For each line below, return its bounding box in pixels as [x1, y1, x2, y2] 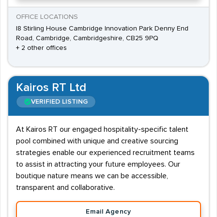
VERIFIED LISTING [31, 98, 88, 105]
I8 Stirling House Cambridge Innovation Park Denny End [16, 25, 188, 32]
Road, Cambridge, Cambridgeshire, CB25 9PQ [16, 35, 158, 42]
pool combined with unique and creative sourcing [16, 137, 178, 145]
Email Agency [86, 208, 131, 215]
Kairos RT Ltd [16, 82, 86, 93]
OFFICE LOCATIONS [16, 14, 78, 20]
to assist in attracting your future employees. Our [16, 160, 180, 168]
